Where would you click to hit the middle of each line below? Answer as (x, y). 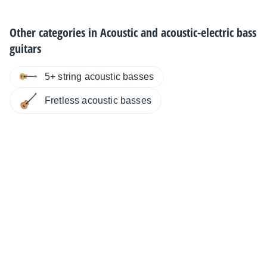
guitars (25, 49)
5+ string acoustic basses (99, 77)
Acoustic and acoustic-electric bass (178, 32)
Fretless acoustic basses (98, 100)
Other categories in (55, 32)
